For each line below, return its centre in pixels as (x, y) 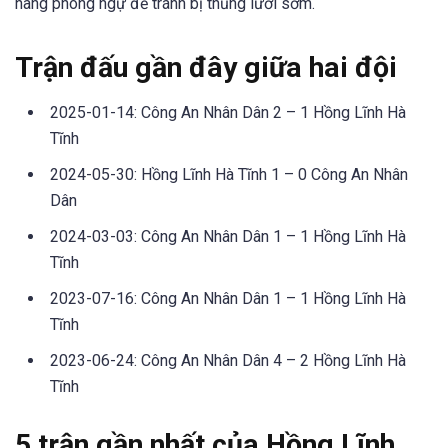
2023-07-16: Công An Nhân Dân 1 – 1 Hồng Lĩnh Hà (228, 298)
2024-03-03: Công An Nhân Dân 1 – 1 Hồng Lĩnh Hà (228, 236)
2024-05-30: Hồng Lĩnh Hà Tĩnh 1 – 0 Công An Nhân (229, 174)
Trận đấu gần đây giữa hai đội (206, 67)
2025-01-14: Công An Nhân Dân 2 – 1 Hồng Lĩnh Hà (228, 112)
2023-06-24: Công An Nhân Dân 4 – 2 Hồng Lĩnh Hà (228, 360)
